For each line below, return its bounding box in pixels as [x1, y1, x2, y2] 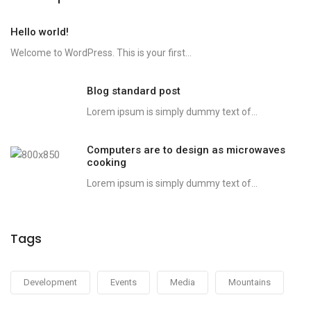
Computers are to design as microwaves [87, 143, 285, 156]
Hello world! [10, 25, 69, 38]
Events [110, 276, 137, 287]
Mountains [228, 276, 271, 287]
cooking [87, 155, 126, 169]
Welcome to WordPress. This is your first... [10, 47, 192, 58]
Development [24, 276, 77, 287]
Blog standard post [87, 84, 180, 97]
